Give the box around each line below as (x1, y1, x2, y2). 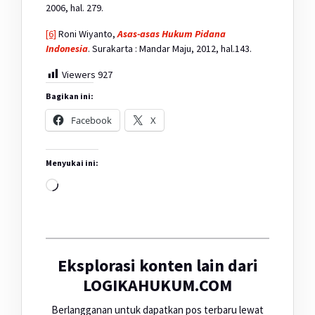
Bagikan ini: (46, 91, 94, 102)
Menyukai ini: (46, 157, 98, 169)
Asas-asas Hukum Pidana (117, 27, 226, 40)
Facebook (71, 114, 112, 127)
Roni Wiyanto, (56, 27, 117, 40)
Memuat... (58, 176, 98, 190)
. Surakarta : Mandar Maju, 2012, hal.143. (88, 41, 252, 55)
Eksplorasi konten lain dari (57, 255, 258, 277)
